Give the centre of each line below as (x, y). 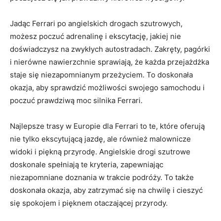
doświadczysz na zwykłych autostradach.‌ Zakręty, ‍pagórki (110, 49)
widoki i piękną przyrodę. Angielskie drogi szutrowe (100, 151)
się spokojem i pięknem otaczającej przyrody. (89, 203)
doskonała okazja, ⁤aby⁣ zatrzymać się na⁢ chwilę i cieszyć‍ (106, 190)
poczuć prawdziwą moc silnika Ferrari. (76, 100)
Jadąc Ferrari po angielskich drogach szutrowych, (96, 23)
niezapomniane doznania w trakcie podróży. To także (102, 177)
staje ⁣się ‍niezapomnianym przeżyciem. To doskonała (101, 74)
